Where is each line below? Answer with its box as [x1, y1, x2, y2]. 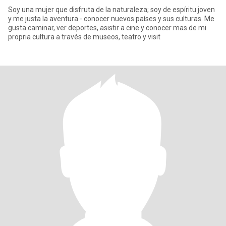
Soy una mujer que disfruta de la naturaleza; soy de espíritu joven [8, 6, 150, 14]
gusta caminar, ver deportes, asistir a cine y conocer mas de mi [8, 24, 206, 32]
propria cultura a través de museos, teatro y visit [8, 33, 160, 41]
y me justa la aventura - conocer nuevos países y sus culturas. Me [8, 15, 204, 23]
